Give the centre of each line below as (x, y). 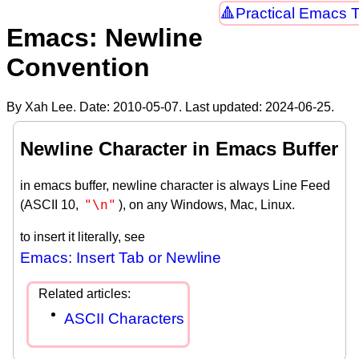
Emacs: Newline (105, 38)
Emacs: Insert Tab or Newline (121, 257)
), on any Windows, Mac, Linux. (207, 204)
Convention (78, 68)
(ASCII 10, (51, 204)
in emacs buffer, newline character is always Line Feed (175, 185)
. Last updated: (222, 107)
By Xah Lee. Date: (60, 107)
